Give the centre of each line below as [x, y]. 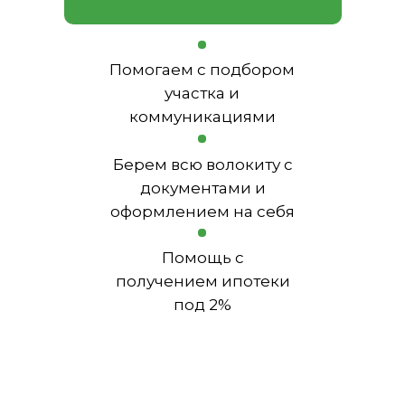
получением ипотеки [202, 281]
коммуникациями [202, 117]
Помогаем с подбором [202, 70]
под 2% [202, 305]
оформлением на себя [202, 212]
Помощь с [202, 258]
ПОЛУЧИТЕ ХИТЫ [231, 379]
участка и [202, 93]
